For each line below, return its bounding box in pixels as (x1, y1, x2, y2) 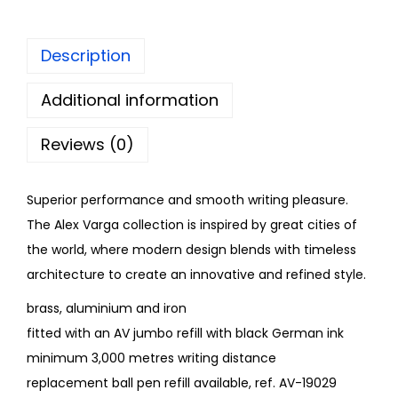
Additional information (41, 89, 219, 112)
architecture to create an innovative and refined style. (27, 266, 370, 284)
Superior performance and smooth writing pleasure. (27, 191, 348, 210)
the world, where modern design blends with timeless (27, 241, 356, 259)
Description (41, 44, 131, 68)
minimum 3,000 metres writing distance (27, 349, 276, 368)
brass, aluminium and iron (27, 299, 187, 318)
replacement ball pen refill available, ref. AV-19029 (27, 374, 337, 393)
